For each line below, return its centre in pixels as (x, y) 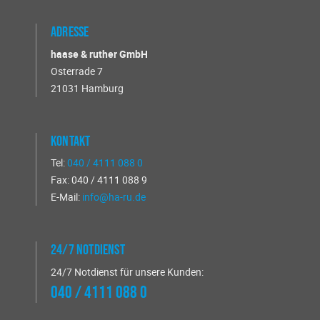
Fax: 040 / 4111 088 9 (99, 180)
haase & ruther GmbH (99, 54)
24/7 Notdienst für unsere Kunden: (127, 271)
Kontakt (71, 141)
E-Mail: (66, 197)
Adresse (70, 32)
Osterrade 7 (77, 71)
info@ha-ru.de (114, 197)
